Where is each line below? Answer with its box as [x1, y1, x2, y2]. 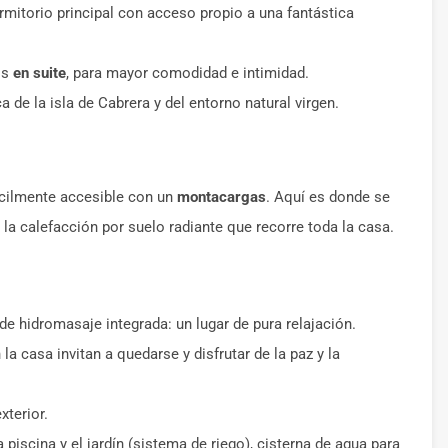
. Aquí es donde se [266, 188, 390, 206]
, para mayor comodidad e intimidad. [66, 64, 309, 82]
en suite [13, 64, 66, 82]
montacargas [177, 188, 266, 206]
